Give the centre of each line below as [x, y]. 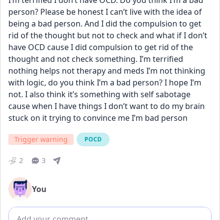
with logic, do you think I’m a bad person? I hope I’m [105, 82]
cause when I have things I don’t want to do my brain [107, 106]
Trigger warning [41, 139]
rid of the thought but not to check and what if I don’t [108, 35]
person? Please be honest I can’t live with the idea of [105, 12]
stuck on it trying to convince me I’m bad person [98, 118]
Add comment [36, 213]
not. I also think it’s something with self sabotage [99, 94]
